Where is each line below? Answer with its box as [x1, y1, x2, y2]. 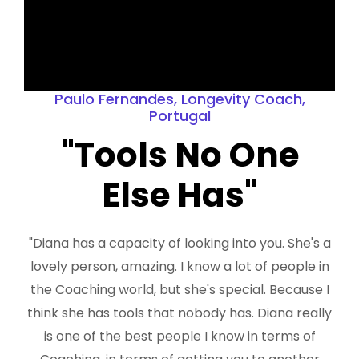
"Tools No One [60, 131, 299, 179]
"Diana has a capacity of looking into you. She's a [28, 233, 331, 252]
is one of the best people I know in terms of [43, 326, 316, 345]
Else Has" [101, 171, 258, 219]
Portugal [148, 105, 211, 126]
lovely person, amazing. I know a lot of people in [30, 256, 329, 276]
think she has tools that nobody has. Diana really [27, 303, 332, 322]
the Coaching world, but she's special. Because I [30, 280, 329, 299]
